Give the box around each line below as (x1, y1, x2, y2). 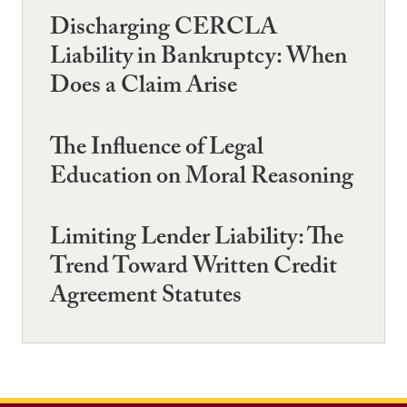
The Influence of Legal (50, 129, 263, 170)
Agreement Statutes (50, 277, 242, 318)
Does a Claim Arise (50, 68, 237, 109)
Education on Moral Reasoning (50, 158, 353, 199)
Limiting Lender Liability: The (50, 219, 343, 260)
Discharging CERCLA (50, 10, 277, 51)
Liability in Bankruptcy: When (50, 39, 347, 80)
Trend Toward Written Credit (50, 248, 337, 289)
